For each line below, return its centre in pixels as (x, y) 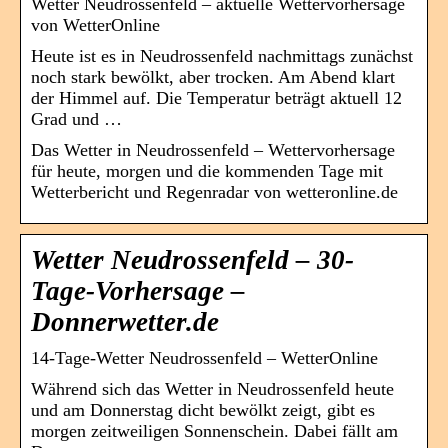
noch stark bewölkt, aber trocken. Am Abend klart (213, 76)
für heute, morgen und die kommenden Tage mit (207, 170)
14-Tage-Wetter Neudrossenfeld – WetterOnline (204, 357)
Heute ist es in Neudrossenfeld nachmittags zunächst (222, 55)
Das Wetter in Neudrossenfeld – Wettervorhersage (213, 149)
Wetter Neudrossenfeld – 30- (192, 259)
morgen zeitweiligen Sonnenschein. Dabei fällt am (214, 430)
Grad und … (76, 118)
